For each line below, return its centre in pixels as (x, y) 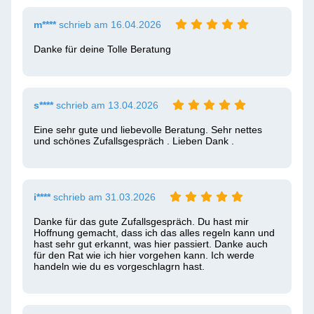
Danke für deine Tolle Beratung (102, 49)
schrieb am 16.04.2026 (109, 25)
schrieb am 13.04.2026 (106, 105)
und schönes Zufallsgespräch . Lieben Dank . (134, 141)
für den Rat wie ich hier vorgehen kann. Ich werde (144, 255)
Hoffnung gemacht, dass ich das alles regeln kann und (154, 233)
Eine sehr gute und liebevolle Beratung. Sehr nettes (148, 130)
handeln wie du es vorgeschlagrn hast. (119, 266)
